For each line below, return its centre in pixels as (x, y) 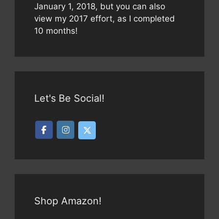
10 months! (56, 31)
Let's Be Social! (69, 98)
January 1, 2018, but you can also (100, 6)
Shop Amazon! (68, 201)
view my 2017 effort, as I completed (105, 18)
